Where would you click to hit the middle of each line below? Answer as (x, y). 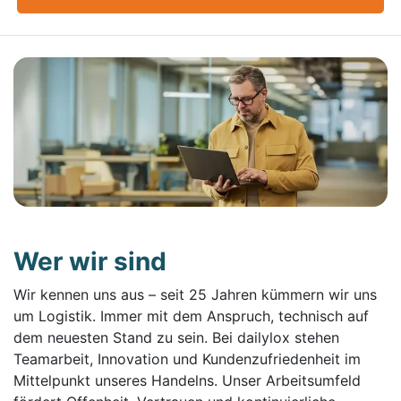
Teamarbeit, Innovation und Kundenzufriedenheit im (187, 359)
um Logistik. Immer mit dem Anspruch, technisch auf (191, 316)
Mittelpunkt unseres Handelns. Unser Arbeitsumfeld (187, 381)
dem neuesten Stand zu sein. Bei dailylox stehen (176, 338)
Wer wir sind (90, 262)
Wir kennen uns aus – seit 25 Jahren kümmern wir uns (195, 295)
